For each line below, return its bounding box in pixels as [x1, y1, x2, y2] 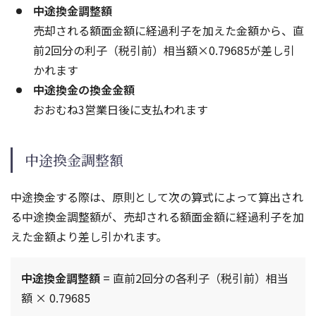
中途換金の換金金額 [33, 81, 135, 99]
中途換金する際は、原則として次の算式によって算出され [11, 188, 303, 206]
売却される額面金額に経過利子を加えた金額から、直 [33, 22, 304, 39]
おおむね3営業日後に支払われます [33, 101, 208, 119]
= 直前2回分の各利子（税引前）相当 [100, 269, 288, 287]
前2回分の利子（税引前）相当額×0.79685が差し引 [33, 42, 295, 59]
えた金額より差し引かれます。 [11, 228, 167, 245]
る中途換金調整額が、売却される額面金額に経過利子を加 [11, 208, 304, 226]
